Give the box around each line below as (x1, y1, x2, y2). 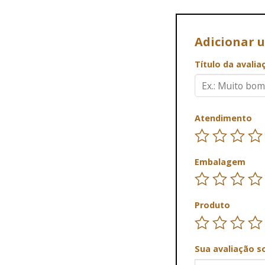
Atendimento (194, 112, 252, 124)
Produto (194, 199, 230, 211)
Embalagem (194, 156, 245, 167)
